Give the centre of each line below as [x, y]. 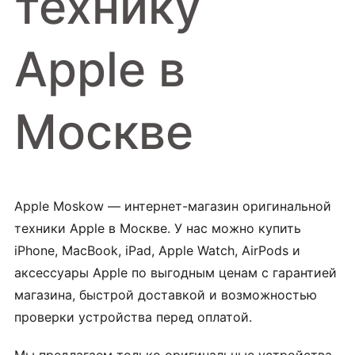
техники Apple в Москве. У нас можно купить [158, 228]
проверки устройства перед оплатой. [133, 317]
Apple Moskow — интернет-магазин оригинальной [173, 206]
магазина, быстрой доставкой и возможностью [166, 294]
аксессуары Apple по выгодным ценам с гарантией [176, 272]
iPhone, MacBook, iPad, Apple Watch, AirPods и [157, 250]
